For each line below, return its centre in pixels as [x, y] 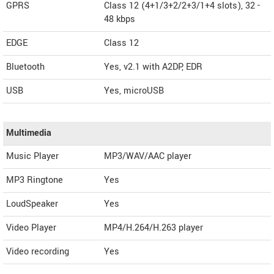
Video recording [38, 252]
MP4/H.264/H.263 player [154, 228]
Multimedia [29, 133]
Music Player [32, 156]
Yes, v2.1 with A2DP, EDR [153, 67]
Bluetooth [25, 67]
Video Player [31, 228]
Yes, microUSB [134, 91]
